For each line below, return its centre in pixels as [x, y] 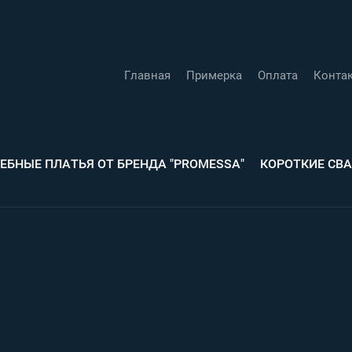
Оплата [277, 75]
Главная [147, 75]
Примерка [214, 75]
